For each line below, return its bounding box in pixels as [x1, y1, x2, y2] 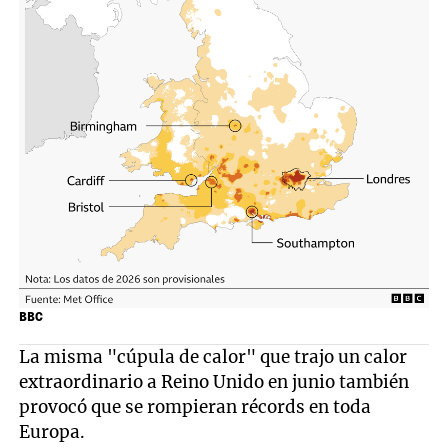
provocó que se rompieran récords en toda [19, 395, 372, 418]
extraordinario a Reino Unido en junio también [19, 370, 410, 393]
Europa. [19, 420, 86, 443]
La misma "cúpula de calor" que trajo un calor [19, 345, 408, 368]
